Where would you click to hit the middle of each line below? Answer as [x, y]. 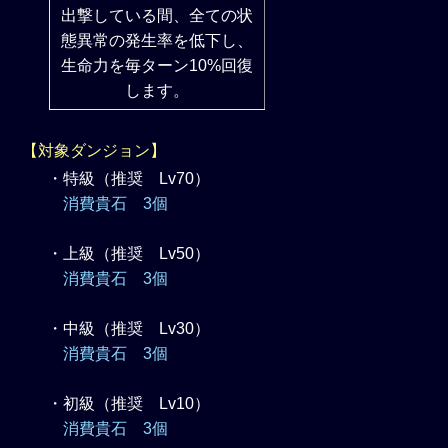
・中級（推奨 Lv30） [129, 328]
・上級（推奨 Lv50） [129, 253]
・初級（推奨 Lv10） [129, 403]
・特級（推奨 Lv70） [129, 178]
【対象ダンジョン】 [94, 150]
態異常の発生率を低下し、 [157, 40]
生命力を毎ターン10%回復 [157, 65]
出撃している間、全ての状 [157, 15]
